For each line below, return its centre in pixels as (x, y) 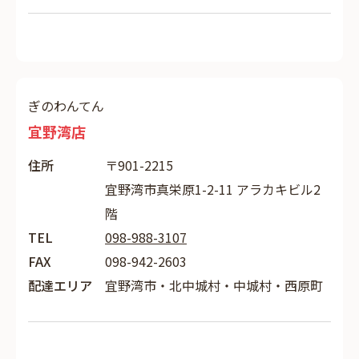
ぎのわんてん (66, 106)
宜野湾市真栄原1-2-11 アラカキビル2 (213, 189)
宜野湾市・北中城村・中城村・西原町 (214, 285)
